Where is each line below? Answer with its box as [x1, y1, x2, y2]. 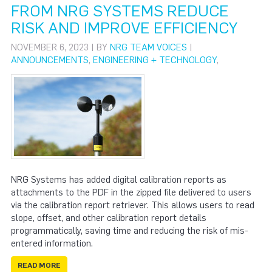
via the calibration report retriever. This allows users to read [11, 199, 254, 211]
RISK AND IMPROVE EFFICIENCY [11, 18, 238, 38]
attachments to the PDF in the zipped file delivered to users [11, 186, 251, 198]
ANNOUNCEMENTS [11, 54, 89, 66]
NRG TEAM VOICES [110, 41, 187, 53]
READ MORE [18, 261, 61, 270]
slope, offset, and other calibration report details [11, 212, 206, 223]
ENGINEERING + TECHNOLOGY [93, 54, 217, 66]
